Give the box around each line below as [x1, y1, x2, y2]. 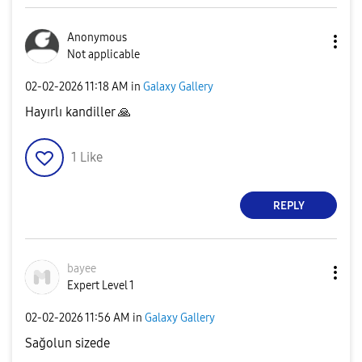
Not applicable [67, 48, 140, 62]
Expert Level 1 [67, 279, 134, 293]
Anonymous [67, 31, 127, 45]
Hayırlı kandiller [25, 104, 118, 120]
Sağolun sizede [25, 335, 110, 351]
